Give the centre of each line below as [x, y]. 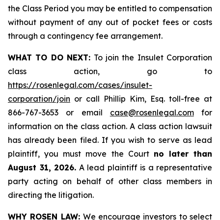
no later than [183, 154]
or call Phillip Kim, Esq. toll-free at [141, 99]
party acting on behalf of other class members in [110, 181]
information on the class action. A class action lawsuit [110, 126]
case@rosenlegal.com [152, 112]
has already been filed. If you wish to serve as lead [110, 140]
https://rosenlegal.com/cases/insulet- [80, 85]
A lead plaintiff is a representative [144, 167]
